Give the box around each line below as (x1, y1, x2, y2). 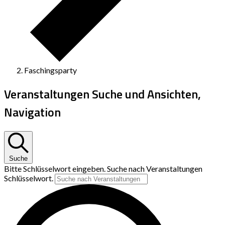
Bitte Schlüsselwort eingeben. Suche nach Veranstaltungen (4, 164, 202, 174)
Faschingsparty (24, 65, 77, 75)
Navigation (4, 103, 61, 122)
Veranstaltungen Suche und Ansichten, (4, 85, 201, 103)
